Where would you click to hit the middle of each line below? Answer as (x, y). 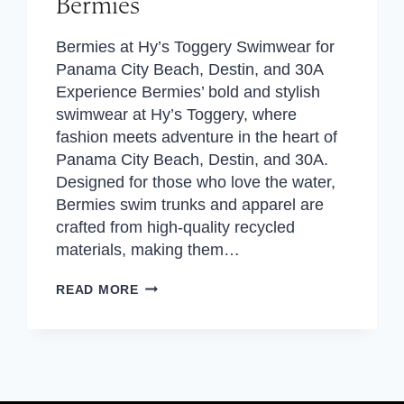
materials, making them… (148, 250)
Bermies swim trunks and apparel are (190, 205)
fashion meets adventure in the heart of (197, 137)
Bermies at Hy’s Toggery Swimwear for (196, 47)
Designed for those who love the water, (196, 182)
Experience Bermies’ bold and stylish (188, 92)
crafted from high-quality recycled (176, 227)
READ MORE (97, 289)
